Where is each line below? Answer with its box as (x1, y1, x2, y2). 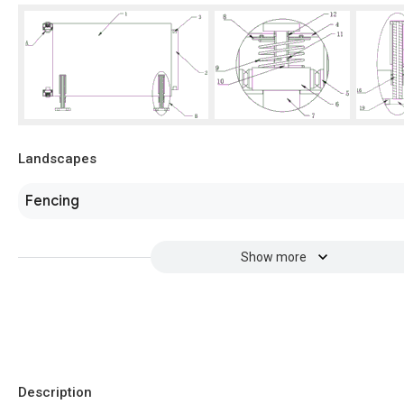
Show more (240, 250, 307, 264)
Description (18, 384, 92, 400)
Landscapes (18, 151, 96, 167)
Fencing (25, 192, 79, 210)
